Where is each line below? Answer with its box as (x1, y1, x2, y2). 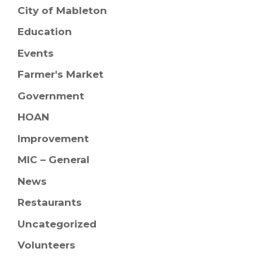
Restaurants (18, 196, 82, 209)
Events (18, 47, 54, 59)
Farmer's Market (18, 68, 104, 81)
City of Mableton (18, 4, 107, 16)
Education (18, 26, 72, 38)
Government (18, 89, 84, 102)
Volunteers (18, 239, 75, 251)
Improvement (18, 132, 89, 144)
